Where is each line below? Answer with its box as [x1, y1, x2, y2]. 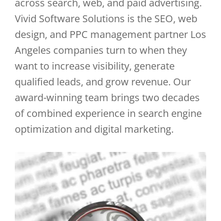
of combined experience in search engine [15, 107, 202, 120]
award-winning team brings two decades [15, 91, 200, 104]
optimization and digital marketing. [15, 122, 174, 136]
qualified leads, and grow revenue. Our [15, 75, 191, 88]
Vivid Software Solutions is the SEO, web [15, 12, 197, 25]
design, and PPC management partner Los [15, 28, 206, 41]
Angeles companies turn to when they [15, 43, 187, 57]
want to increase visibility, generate [15, 59, 175, 73]
